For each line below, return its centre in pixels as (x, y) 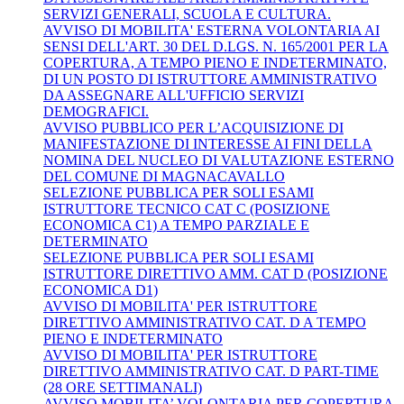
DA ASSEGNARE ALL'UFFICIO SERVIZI (174, 95)
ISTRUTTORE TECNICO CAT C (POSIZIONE (187, 208)
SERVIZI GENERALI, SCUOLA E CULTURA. (187, 14)
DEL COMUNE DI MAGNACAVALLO (164, 176)
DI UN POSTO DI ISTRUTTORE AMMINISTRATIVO (210, 78)
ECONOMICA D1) (101, 289)
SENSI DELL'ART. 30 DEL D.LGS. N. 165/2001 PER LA (216, 46)
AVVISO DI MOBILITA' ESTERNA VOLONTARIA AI (211, 30)
